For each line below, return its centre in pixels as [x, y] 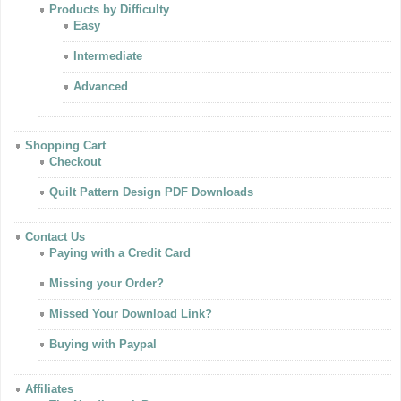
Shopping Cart [65, 145]
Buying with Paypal [103, 344]
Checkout [75, 162]
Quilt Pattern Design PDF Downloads [151, 192]
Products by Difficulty [109, 9]
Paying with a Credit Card [120, 253]
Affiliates [49, 389]
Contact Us [55, 237]
